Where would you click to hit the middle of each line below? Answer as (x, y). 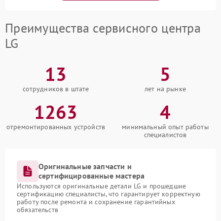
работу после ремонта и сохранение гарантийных (96, 202)
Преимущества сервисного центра (103, 28)
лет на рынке (165, 89)
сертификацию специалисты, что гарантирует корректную (109, 194)
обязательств (37, 210)
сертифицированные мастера (92, 176)
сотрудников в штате (56, 89)
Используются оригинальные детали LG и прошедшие (102, 186)
